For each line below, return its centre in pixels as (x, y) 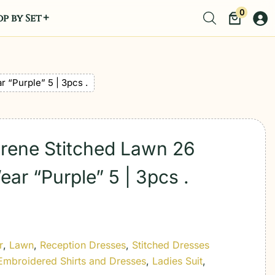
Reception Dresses (83, 245)
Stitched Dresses (171, 245)
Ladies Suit (178, 261)
